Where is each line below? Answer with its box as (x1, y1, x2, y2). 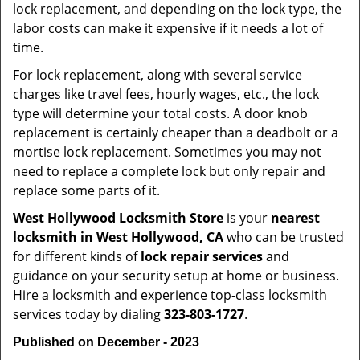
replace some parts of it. (13, 182, 160, 199)
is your (223, 209, 271, 227)
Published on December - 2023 (13, 335, 199, 349)
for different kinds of (13, 247, 141, 265)
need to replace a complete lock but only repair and (13, 162, 325, 180)
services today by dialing (13, 305, 164, 323)
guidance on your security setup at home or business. (13, 267, 339, 284)
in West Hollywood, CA (80, 228, 223, 246)
